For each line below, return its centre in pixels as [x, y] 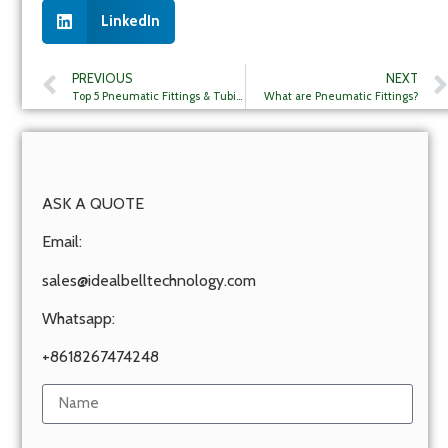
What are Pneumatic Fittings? [341, 95]
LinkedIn [130, 21]
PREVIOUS [102, 78]
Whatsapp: [78, 318]
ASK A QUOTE [93, 203]
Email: [62, 242]
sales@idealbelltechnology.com [149, 280]
